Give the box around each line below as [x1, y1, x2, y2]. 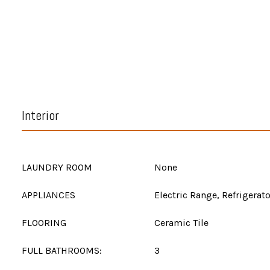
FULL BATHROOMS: [22, 245, 102, 256]
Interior [22, 107, 59, 124]
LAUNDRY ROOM [22, 162, 92, 173]
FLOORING [22, 217, 66, 228]
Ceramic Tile [154, 217, 209, 228]
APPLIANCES [22, 189, 75, 201]
